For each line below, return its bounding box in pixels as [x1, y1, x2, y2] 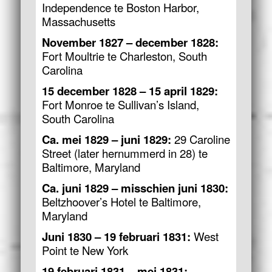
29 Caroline [171, 131, 230, 147]
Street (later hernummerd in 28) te [41, 144, 208, 161]
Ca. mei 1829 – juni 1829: [41, 131, 171, 148]
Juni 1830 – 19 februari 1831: [41, 228, 191, 245]
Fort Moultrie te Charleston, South [41, 47, 207, 64]
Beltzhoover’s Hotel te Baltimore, [41, 193, 201, 209]
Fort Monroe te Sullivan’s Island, [41, 96, 199, 112]
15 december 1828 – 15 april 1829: [41, 82, 218, 99]
